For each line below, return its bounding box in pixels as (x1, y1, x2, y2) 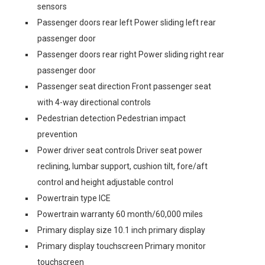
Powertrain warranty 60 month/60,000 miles (37, 209, 203, 219)
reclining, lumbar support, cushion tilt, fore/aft (37, 161, 208, 171)
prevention (37, 130, 77, 139)
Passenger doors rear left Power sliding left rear (37, 18, 216, 27)
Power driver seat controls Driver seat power (37, 146, 202, 155)
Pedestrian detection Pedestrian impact (37, 114, 186, 123)
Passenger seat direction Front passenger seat (37, 82, 211, 91)
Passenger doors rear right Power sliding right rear (37, 50, 224, 59)
